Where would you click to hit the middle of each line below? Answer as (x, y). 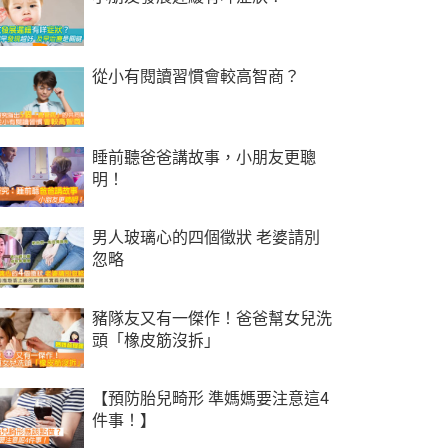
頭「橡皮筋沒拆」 (155, 340)
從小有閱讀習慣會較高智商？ (195, 77)
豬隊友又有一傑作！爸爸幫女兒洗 (211, 318)
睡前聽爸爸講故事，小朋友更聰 (203, 157)
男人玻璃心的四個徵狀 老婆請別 (205, 238)
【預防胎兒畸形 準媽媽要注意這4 (210, 399)
